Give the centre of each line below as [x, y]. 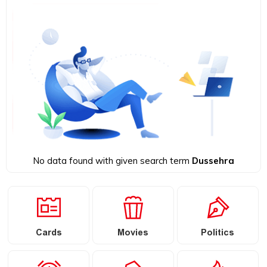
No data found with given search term [112, 160]
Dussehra [213, 160]
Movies [133, 234]
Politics [218, 234]
